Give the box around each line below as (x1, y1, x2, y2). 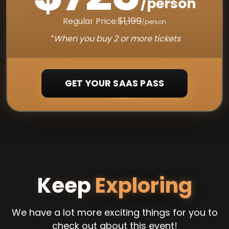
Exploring (95, 171, 192, 200)
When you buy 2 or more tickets (53, 33, 180, 44)
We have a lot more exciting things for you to (11, 206, 218, 219)
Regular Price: (63, 15, 118, 27)
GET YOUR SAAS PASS (64, 77, 165, 89)
